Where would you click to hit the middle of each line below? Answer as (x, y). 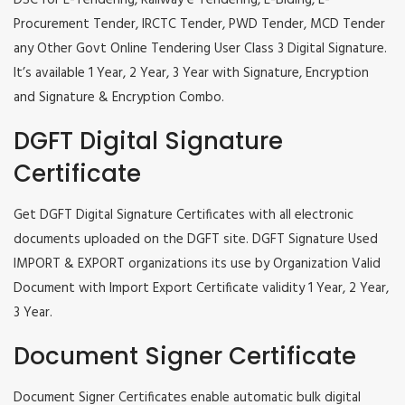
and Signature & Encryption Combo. (119, 98)
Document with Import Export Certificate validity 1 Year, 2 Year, (201, 289)
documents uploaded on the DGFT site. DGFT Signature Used (196, 240)
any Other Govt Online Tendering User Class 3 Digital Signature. (200, 49)
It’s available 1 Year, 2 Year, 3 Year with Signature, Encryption (191, 74)
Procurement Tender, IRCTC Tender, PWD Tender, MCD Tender (199, 25)
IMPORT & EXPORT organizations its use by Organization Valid (197, 264)
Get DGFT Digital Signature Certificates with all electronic (184, 216)
